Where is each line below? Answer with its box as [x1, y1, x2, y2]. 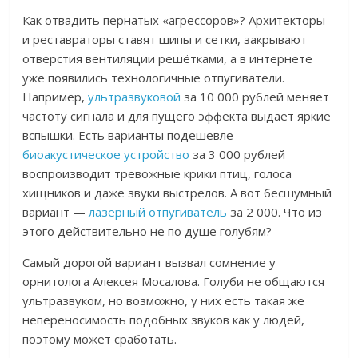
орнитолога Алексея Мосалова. [22, 273, 204, 290]
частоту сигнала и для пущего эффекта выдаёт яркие [22, 108, 332, 125]
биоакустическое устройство [22, 146, 190, 163]
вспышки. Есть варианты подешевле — [22, 127, 250, 144]
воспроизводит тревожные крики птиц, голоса [22, 165, 292, 182]
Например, [22, 89, 89, 105]
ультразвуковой [88, 89, 181, 105]
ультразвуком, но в [22, 292, 133, 309]
